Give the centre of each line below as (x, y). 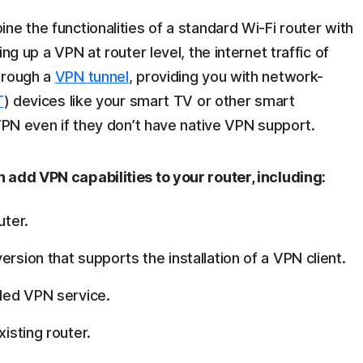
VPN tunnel (92, 77)
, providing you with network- (226, 77)
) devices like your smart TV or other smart (149, 101)
